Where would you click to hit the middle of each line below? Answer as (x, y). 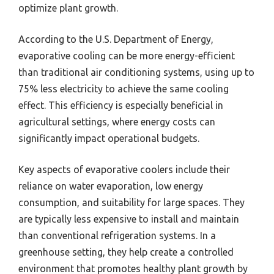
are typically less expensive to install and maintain (129, 219)
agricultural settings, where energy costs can (117, 122)
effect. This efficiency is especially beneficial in (121, 106)
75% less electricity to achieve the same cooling (124, 89)
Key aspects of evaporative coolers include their (124, 170)
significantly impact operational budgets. (109, 139)
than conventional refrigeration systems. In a (117, 236)
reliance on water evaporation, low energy (111, 186)
